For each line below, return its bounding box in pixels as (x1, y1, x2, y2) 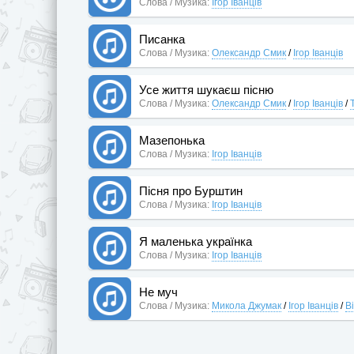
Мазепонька (139, 133, 205, 147)
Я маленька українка (139, 234, 252, 248)
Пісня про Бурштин (139, 183, 243, 198)
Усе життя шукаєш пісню (139, 82, 273, 96)
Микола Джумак (212, 299, 281, 311)
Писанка (139, 32, 185, 46)
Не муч (139, 284, 178, 299)
